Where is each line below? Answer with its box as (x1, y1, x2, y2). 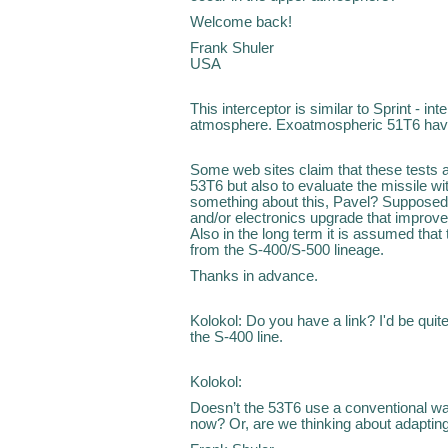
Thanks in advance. (190, 267, 318, 284)
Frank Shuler (190, 39, 274, 56)
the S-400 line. (190, 328, 283, 345)
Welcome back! (190, 13, 292, 30)
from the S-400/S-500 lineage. (190, 241, 384, 258)
